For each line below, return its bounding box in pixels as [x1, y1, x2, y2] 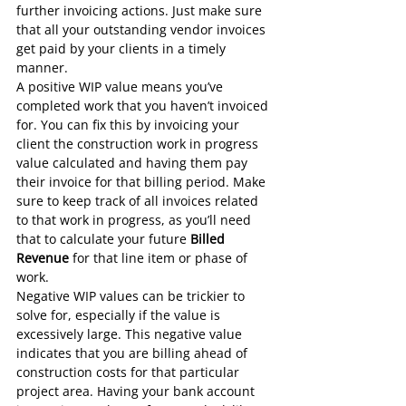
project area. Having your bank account [16, 382, 258, 401]
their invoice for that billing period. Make [16, 173, 269, 191]
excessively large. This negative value [16, 325, 246, 343]
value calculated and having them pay [16, 154, 251, 172]
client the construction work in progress [16, 135, 262, 153]
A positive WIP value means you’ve [16, 78, 227, 96]
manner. [16, 59, 68, 77]
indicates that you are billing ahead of [16, 344, 251, 362]
